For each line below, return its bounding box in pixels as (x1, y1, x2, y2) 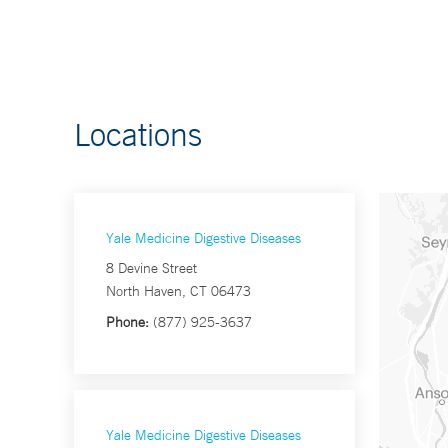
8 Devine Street (106, 259, 197, 278)
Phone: (106, 313, 149, 332)
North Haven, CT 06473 (106, 282, 251, 301)
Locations (74, 115, 202, 154)
